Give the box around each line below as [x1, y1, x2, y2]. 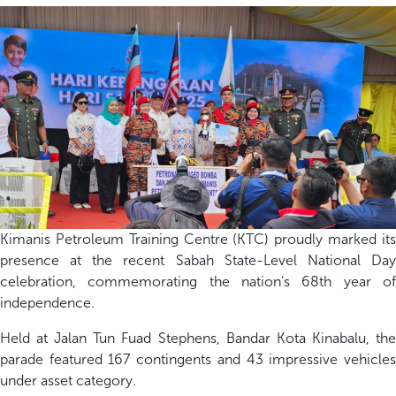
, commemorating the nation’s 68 [72, 272, 320, 290]
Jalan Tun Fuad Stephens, [54, 329, 226, 346]
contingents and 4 [136, 350, 255, 368]
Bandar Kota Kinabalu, [225, 329, 377, 346]
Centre [183, 230, 228, 247]
